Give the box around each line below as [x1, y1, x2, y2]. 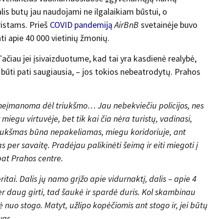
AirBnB [114, 19, 139, 31]
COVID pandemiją [50, 19, 112, 31]
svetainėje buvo [139, 19, 197, 31]
